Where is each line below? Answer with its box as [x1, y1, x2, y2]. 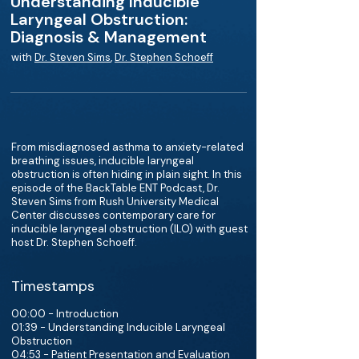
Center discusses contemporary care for [11, 208, 216, 222]
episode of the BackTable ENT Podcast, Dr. [11, 181, 220, 195]
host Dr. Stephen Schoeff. [11, 236, 137, 249]
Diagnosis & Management [10, 26, 207, 47]
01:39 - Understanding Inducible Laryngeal [11, 321, 225, 334]
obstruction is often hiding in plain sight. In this [11, 167, 242, 181]
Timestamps [11, 276, 95, 296]
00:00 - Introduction [11, 307, 119, 321]
